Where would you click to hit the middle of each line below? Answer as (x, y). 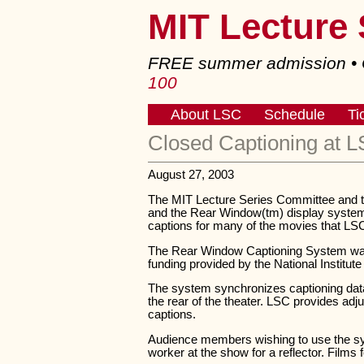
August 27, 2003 (191, 175)
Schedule (294, 114)
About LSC (206, 114)
